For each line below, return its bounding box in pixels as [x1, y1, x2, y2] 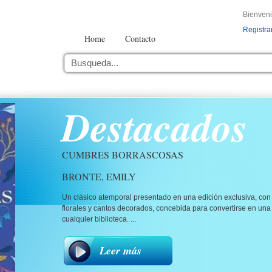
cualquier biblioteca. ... [62, 215, 136, 223]
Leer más [100, 243, 141, 258]
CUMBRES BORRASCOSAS [62, 148, 183, 161]
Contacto [125, 33, 155, 44]
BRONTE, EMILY [62, 170, 136, 183]
